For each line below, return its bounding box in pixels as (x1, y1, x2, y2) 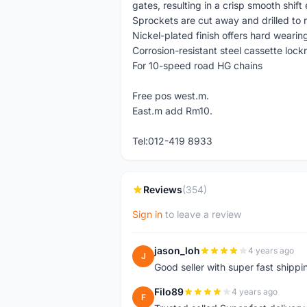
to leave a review (162, 208, 241, 220)
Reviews (143, 184, 182, 195)
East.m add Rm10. (132, 105, 212, 116)
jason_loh (154, 245, 200, 256)
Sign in (132, 208, 162, 220)
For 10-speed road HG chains (132, 60, 262, 71)
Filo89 (154, 286, 184, 297)
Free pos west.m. (132, 90, 209, 101)
